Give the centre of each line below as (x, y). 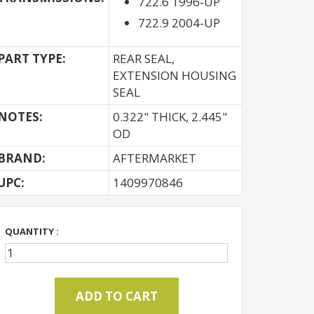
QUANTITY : (32, 231)
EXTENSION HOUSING (175, 75)
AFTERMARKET (155, 158)
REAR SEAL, (144, 59)
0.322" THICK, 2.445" (170, 117)
